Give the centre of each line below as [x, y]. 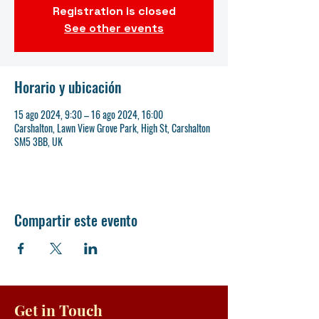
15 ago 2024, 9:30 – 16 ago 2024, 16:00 [89, 114]
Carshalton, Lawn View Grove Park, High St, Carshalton [112, 128]
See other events [114, 28]
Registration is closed [114, 11]
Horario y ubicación [68, 87]
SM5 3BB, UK [38, 141]
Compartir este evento [76, 220]
